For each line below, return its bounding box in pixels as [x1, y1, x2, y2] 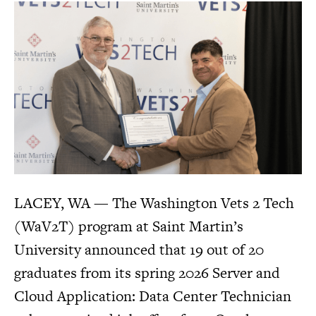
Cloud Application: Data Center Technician [14, 285, 291, 306]
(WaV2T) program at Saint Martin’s [14, 215, 243, 236]
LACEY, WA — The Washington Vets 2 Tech [14, 192, 294, 213]
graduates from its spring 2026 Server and [14, 262, 280, 283]
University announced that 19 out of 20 [14, 238, 264, 260]
